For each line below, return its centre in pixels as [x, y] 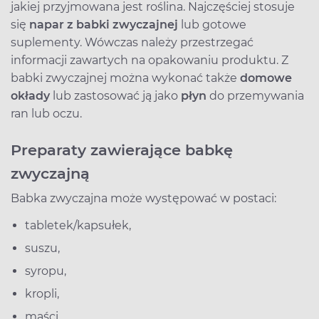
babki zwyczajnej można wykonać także [125, 78]
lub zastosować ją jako [115, 96]
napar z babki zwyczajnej [105, 25]
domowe [266, 78]
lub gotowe [214, 25]
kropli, [42, 294]
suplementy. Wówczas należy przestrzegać [132, 43]
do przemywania [257, 96]
